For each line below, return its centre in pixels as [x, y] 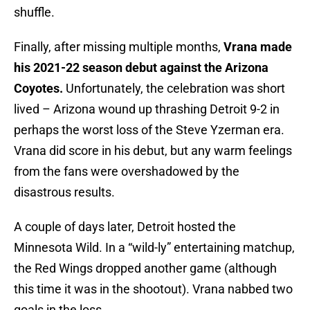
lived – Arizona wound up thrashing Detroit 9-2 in [147, 109]
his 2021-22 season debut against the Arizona [141, 68]
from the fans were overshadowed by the [127, 172]
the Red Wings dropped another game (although [145, 268]
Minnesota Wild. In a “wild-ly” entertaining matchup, [154, 248]
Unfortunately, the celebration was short [174, 89]
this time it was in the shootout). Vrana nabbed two [153, 289]
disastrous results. [64, 192]
